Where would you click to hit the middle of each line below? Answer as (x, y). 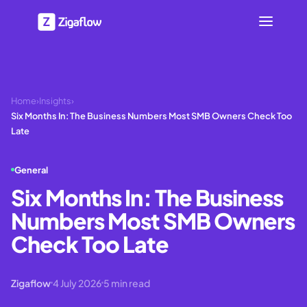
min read (130, 283)
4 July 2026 (77, 283)
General (31, 170)
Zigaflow (31, 283)
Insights (55, 101)
